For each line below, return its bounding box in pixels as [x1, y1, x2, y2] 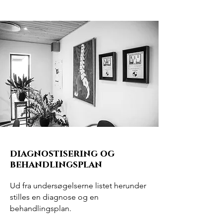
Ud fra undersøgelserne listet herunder [10, 181, 146, 190]
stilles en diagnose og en [10, 192, 99, 202]
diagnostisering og [10, 148, 114, 160]
